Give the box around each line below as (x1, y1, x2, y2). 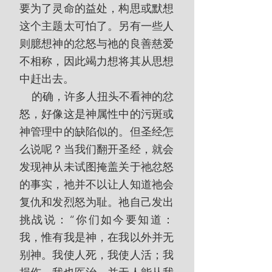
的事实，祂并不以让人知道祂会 (19, 178, 174, 191)
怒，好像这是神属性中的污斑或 (19, 107, 174, 121)
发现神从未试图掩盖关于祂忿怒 (19, 160, 174, 174)
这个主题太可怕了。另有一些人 (19, 19, 174, 33)
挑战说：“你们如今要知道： (19, 213, 174, 226)
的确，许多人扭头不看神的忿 (19, 90, 32, 103)
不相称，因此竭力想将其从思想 (19, 55, 174, 68)
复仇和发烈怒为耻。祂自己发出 (19, 195, 174, 209)
